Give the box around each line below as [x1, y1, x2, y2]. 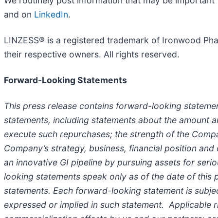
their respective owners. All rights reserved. [4, 49, 180, 59]
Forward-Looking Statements [4, 74, 127, 85]
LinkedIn [34, 9, 68, 19]
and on [4, 9, 34, 19]
